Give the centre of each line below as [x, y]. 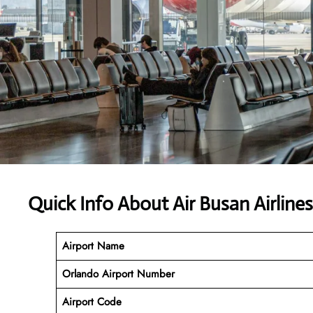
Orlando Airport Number [118, 274]
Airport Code [92, 301]
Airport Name [93, 246]
